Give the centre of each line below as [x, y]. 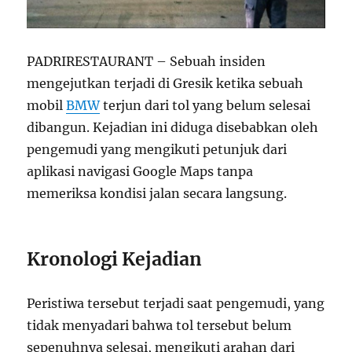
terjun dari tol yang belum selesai [205, 106]
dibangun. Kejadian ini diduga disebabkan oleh [173, 128]
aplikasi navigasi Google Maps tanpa [140, 172]
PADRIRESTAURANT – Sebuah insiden [147, 62]
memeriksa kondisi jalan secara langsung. [157, 194]
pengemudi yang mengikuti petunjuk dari [157, 150]
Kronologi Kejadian [115, 259]
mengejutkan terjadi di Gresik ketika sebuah [165, 84]
